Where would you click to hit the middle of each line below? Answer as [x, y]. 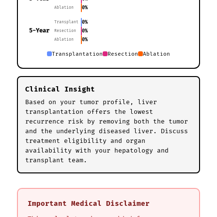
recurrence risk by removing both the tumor [107, 121]
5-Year [39, 31]
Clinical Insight [60, 89]
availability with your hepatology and [97, 150]
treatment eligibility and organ [85, 141]
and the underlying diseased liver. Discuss [107, 131]
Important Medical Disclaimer [89, 203]
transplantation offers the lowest [89, 112]
